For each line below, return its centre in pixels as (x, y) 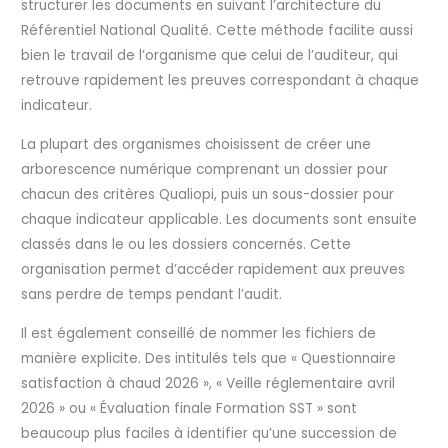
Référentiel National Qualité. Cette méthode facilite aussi (217, 31)
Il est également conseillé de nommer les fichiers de (199, 333)
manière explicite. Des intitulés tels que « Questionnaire (209, 358)
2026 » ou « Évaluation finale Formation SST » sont (189, 408)
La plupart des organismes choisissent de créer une (196, 145)
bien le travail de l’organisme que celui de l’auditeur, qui (210, 56)
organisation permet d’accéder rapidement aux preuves (213, 270)
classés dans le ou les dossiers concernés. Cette (186, 245)
